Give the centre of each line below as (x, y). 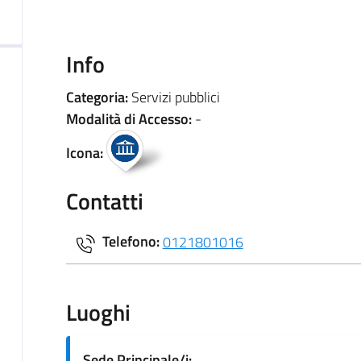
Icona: (86, 152)
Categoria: (98, 97)
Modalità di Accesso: (130, 118)
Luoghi (98, 312)
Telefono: (132, 242)
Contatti (104, 201)
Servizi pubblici (175, 97)
